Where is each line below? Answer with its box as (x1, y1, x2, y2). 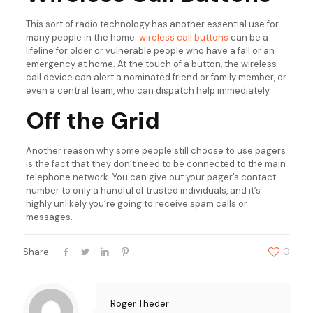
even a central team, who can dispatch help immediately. (25, 85, 271, 96)
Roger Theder (110, 298, 169, 310)
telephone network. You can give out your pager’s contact (25, 171, 276, 183)
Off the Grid (25, 105, 160, 136)
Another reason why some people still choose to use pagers (25, 145, 286, 156)
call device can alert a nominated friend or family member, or (25, 71, 286, 83)
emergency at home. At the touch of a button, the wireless (25, 58, 277, 70)
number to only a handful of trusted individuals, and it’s (25, 184, 261, 196)
